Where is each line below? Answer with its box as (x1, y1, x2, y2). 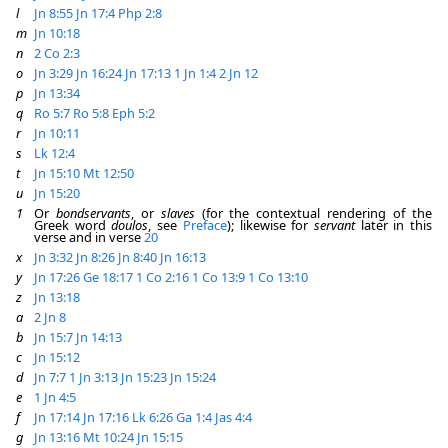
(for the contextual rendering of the (194, 204, 433, 222)
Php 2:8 (118, 4, 162, 22)
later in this (354, 216, 433, 234)
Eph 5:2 (112, 104, 155, 122)
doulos (111, 216, 149, 234)
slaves (160, 204, 195, 222)
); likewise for (226, 216, 314, 234)
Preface (182, 216, 227, 234)
